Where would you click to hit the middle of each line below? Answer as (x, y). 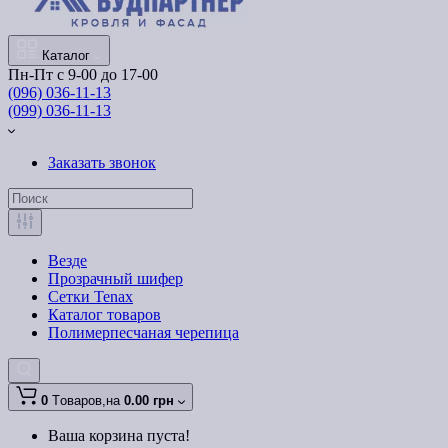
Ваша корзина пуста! (119, 436)
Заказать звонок (102, 163)
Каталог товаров (104, 315)
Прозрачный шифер (115, 279)
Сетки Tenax (90, 297)
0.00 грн (149, 401)
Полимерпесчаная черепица (143, 333)
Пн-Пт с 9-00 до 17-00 (83, 75)
